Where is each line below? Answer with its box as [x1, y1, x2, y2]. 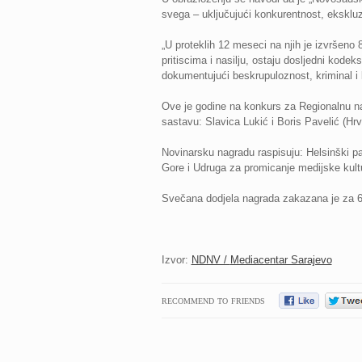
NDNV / [191, 254, 230, 266]
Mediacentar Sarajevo [229, 254, 332, 266]
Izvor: [161, 254, 192, 266]
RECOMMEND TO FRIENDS [161, 297, 265, 305]
